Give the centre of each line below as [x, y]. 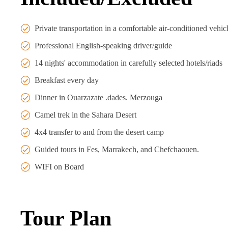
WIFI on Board [59, 166]
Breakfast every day [67, 80]
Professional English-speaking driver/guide [103, 45]
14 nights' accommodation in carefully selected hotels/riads [129, 63]
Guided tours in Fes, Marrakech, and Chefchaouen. [117, 149]
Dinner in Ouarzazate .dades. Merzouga [98, 97]
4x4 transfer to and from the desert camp [99, 132]
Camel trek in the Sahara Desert [85, 115]
